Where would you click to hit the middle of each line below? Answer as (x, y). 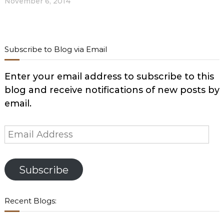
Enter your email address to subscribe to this (109, 77)
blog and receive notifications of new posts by (112, 90)
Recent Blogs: (30, 201)
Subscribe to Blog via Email (55, 49)
